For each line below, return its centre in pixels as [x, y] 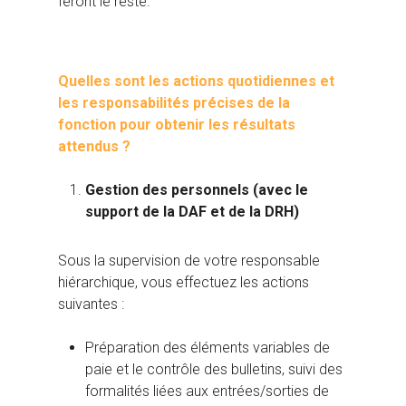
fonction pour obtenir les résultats [177, 125]
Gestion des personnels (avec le [197, 190]
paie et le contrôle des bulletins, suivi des [214, 370]
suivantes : [91, 304]
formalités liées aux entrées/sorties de [207, 391]
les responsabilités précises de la [174, 103]
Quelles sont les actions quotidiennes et [196, 82]
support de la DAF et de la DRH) [192, 212]
